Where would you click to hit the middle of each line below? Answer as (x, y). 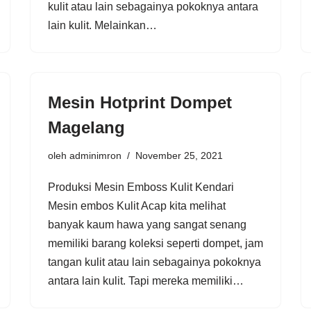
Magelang (86, 127)
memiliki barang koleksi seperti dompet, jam (155, 243)
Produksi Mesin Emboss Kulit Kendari (141, 187)
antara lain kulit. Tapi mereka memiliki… (147, 280)
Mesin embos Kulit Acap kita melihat (137, 205)
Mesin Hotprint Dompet (140, 102)
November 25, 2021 (179, 155)
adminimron (95, 155)
